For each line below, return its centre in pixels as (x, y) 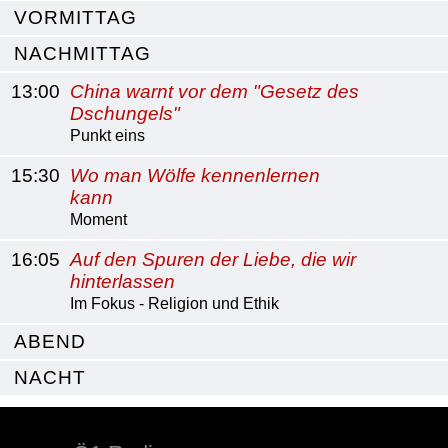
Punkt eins (107, 135)
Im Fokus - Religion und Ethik (174, 303)
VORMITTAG (75, 17)
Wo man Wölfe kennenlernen (195, 175)
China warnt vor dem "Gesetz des (214, 91)
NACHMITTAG (82, 53)
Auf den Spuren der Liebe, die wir (213, 259)
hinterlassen (122, 281)
